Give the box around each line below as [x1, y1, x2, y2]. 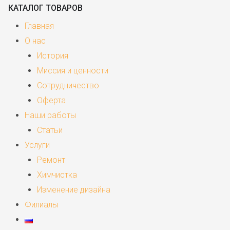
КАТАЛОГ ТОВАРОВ [8, 3, 83, 13]
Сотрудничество [37, 81, 99, 91]
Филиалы [25, 200, 58, 210]
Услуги [25, 140, 50, 150]
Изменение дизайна [37, 185, 110, 195]
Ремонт [37, 155, 65, 165]
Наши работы [25, 110, 76, 121]
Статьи [37, 125, 63, 136]
